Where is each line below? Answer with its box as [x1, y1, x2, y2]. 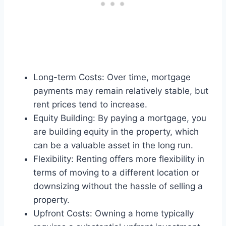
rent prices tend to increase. [33, 99, 147, 110]
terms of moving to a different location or [33, 167, 199, 178]
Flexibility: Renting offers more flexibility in [33, 154, 204, 164]
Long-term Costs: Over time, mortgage [33, 72, 191, 83]
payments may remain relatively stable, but [33, 86, 208, 96]
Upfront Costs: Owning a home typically [33, 208, 194, 219]
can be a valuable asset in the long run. [33, 140, 193, 151]
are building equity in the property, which [33, 127, 199, 137]
